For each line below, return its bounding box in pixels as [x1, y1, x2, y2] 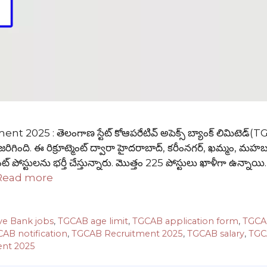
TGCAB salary [187, 228, 244, 240]
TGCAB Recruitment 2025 [72, 228, 183, 240]
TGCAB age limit [58, 216, 129, 227]
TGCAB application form [132, 216, 239, 227]
